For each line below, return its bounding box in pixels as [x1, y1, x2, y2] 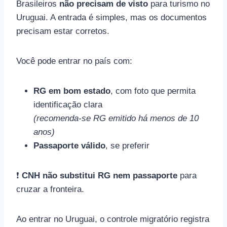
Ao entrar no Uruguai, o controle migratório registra [16, 214, 209, 224]
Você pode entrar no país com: [16, 56, 132, 66]
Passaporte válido [33, 141, 105, 150]
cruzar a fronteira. [16, 184, 84, 194]
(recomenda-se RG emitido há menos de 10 [33, 113, 199, 123]
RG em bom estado [33, 86, 110, 96]
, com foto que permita [110, 86, 196, 96]
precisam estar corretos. [16, 26, 109, 36]
